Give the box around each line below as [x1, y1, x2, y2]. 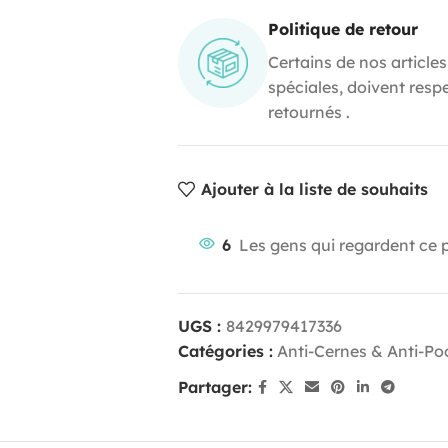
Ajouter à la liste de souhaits [201, 179, 429, 200]
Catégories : [177, 340, 273, 361]
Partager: [177, 376, 252, 397]
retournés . [267, 101, 350, 122]
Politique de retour [267, 18, 418, 39]
